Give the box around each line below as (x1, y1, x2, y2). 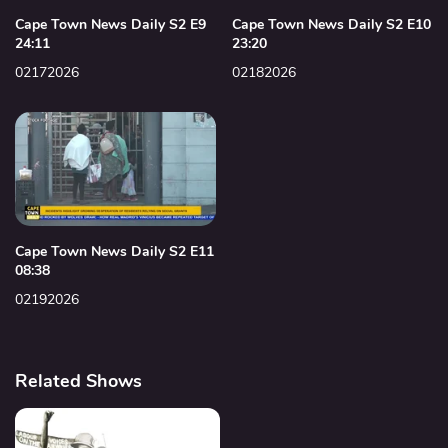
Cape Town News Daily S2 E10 (232, 15, 431, 35)
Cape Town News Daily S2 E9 (15, 15, 206, 35)
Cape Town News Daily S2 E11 (15, 241, 214, 261)
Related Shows (15, 368, 142, 393)
